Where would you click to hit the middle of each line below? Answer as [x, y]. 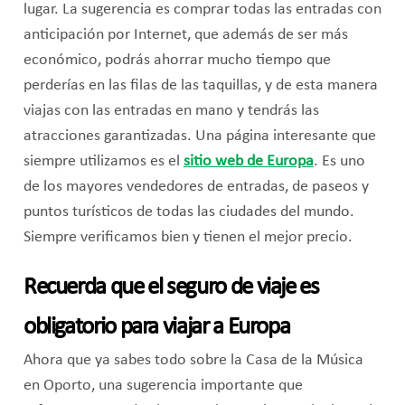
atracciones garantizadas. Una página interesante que [199, 137]
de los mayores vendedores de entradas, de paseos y [196, 187]
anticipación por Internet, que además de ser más [185, 35]
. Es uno [339, 162]
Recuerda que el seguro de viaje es [171, 288]
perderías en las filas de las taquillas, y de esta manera [200, 86]
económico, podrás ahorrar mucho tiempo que [177, 61]
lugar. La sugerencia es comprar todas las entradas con [202, 10]
